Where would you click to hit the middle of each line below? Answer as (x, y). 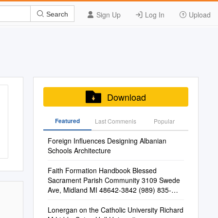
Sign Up (108, 15)
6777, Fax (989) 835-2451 (88, 200)
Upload (199, 15)
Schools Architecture (79, 150)
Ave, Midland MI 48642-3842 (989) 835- (109, 190)
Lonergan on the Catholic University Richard (115, 210)
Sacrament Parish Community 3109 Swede (114, 180)
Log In (154, 15)
